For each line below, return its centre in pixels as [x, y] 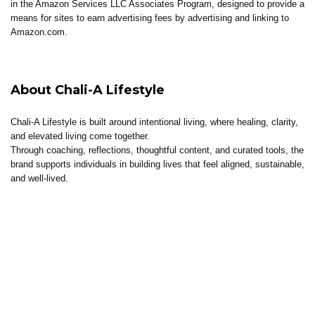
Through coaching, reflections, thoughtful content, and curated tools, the [157, 150]
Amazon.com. [39, 32]
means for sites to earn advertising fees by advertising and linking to [150, 18]
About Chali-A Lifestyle [88, 90]
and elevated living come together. [80, 136]
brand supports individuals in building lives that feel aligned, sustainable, [157, 165]
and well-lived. [39, 179]
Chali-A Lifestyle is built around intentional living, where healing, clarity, [154, 122]
